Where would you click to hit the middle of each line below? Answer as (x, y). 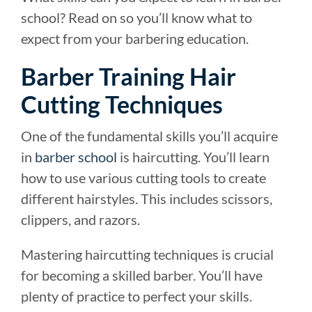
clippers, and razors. (80, 219)
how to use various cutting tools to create (143, 177)
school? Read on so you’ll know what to (136, 17)
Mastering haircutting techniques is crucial (147, 254)
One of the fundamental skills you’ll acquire (149, 135)
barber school (76, 156)
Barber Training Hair (128, 76)
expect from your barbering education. (135, 38)
